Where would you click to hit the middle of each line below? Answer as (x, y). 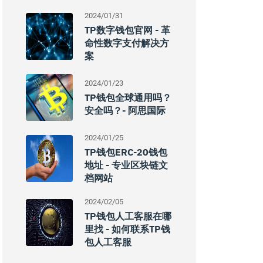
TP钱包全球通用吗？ (128, 97)
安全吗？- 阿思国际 (125, 110)
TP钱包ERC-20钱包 (126, 152)
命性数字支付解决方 (127, 43)
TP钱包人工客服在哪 (128, 216)
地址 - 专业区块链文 (126, 165)
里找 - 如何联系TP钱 (127, 229)
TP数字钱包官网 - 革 (127, 30)
